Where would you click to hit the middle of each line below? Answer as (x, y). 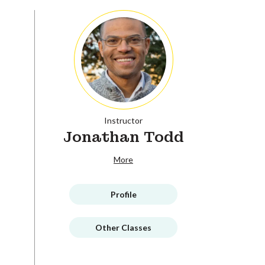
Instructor (123, 120)
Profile (123, 194)
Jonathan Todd (123, 137)
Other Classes (123, 227)
